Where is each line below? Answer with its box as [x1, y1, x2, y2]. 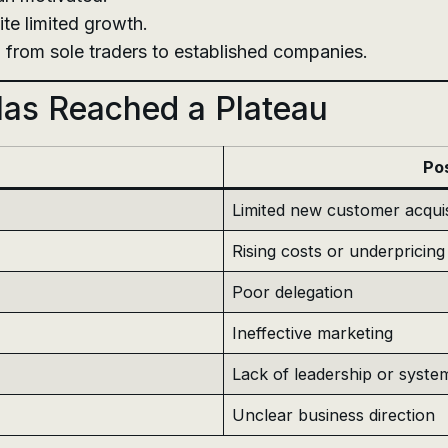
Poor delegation [232, 282, 354, 303]
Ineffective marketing [232, 323, 394, 344]
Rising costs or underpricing [232, 241, 446, 262]
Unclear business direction [232, 405, 436, 426]
